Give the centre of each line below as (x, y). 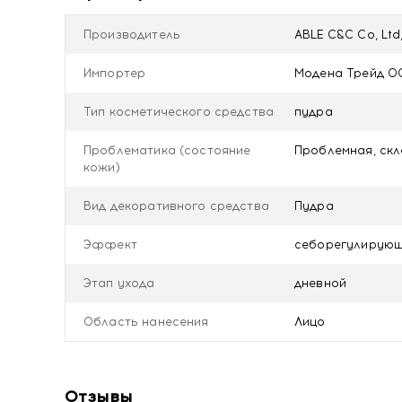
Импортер (115, 73)
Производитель (132, 35)
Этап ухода (119, 283)
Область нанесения (146, 322)
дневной (321, 283)
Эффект (110, 245)
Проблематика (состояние (167, 150)
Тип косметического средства (179, 112)
